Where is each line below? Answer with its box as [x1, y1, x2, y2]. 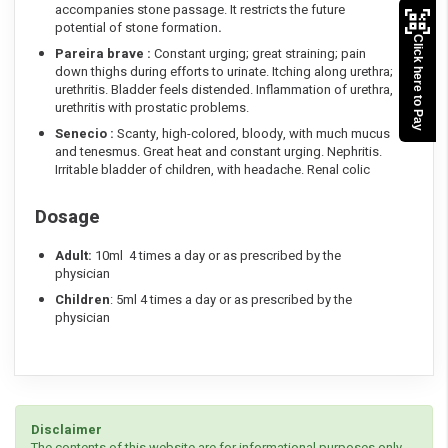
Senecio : [55, 124, 114, 144]
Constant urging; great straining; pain [151, 44, 366, 64]
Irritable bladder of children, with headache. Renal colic [55, 160, 376, 180]
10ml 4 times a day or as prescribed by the [92, 246, 341, 266]
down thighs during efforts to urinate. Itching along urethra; [55, 62, 393, 82]
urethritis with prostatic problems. [55, 98, 249, 118]
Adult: [55, 246, 92, 266]
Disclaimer [31, 420, 102, 440]
